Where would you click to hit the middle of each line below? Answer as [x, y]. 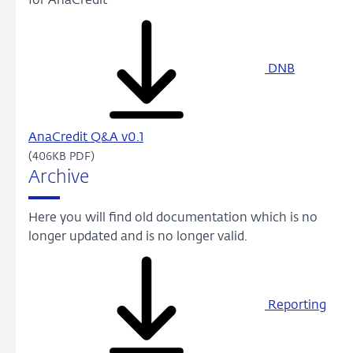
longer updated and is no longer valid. [138, 238]
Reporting [295, 306]
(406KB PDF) [61, 157]
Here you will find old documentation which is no [173, 219]
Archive [59, 178]
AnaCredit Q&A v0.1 [86, 138]
